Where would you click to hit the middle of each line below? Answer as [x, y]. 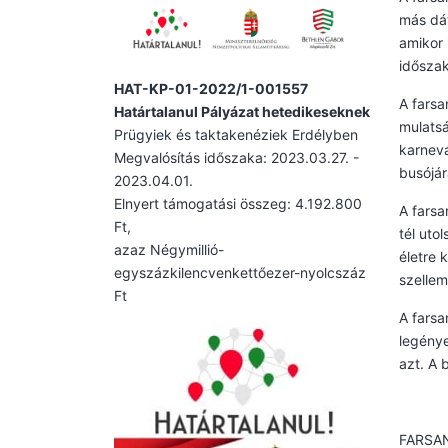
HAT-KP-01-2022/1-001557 [211, 88]
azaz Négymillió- [169, 249]
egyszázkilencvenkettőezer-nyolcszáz [240, 272]
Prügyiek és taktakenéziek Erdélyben [236, 134]
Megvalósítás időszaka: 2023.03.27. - [236, 157]
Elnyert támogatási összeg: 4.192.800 [238, 203]
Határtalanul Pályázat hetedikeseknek [242, 111]
